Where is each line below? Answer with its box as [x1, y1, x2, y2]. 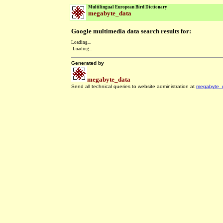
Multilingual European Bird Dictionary [88, 4, 167, 9]
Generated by [71, 60, 104, 66]
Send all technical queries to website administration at [71, 84, 196, 89]
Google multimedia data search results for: [71, 27, 191, 35]
